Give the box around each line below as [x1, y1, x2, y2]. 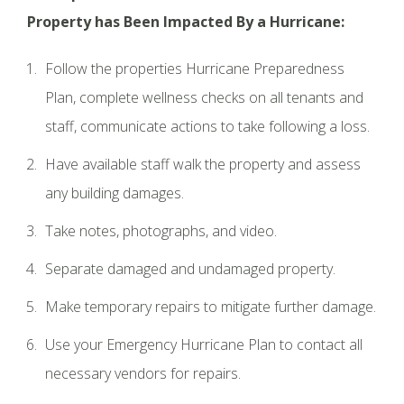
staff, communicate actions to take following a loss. [45, 115, 370, 136]
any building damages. [45, 182, 184, 203]
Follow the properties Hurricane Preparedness [45, 58, 344, 78]
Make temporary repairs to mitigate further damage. [45, 296, 376, 317]
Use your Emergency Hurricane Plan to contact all [45, 334, 363, 354]
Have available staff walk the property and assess [45, 153, 361, 174]
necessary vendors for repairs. [45, 363, 241, 383]
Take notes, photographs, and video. [45, 220, 277, 241]
